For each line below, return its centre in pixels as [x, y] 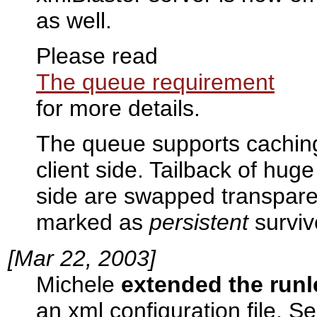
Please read [97, 56]
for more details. [118, 109]
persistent [199, 223]
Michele [79, 284]
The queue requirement [155, 82]
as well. [74, 20]
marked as [93, 223]
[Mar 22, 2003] [82, 258]
